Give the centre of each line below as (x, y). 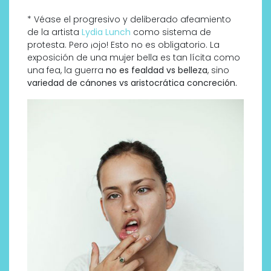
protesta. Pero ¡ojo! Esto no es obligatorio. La (123, 45)
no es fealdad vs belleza (157, 70)
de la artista (54, 32)
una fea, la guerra (67, 70)
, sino (218, 70)
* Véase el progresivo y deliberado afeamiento (129, 19)
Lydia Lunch (106, 32)
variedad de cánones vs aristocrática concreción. (132, 83)
